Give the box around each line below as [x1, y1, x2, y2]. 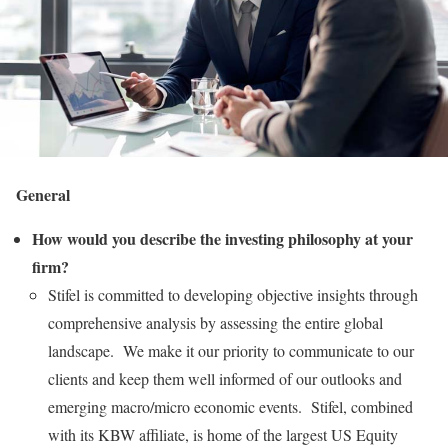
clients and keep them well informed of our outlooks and [48, 367, 402, 389]
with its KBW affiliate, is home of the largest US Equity [48, 423, 398, 445]
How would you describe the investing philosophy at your [32, 226, 413, 250]
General [16, 182, 70, 206]
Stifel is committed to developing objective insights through [48, 283, 418, 305]
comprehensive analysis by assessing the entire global [48, 311, 383, 333]
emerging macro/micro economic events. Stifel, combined [48, 395, 413, 417]
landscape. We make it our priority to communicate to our [48, 339, 414, 361]
